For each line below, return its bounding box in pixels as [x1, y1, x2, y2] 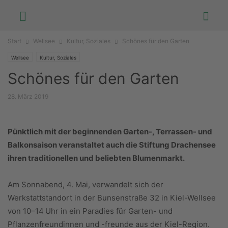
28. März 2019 [8, 93, 48, 100]
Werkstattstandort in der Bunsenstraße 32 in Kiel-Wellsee [8, 193, 216, 203]
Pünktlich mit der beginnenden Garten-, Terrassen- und [8, 127, 212, 136]
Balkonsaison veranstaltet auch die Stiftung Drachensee [8, 140, 216, 150]
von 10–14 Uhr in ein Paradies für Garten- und [8, 206, 173, 216]
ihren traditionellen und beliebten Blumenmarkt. [8, 153, 185, 163]
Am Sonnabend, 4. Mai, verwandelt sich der [8, 180, 163, 189]
